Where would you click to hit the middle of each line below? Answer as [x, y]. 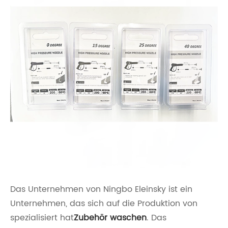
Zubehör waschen [110, 218]
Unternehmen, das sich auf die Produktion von [104, 204]
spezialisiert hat [42, 218]
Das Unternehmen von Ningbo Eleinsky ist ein [101, 190]
